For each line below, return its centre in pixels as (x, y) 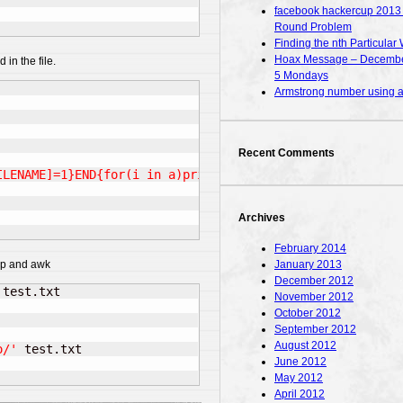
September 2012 (315, 329)
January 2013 (308, 264)
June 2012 (300, 361)
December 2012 (314, 280)
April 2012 (300, 394)
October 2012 (308, 313)
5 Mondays (301, 75)
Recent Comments (287, 152)
